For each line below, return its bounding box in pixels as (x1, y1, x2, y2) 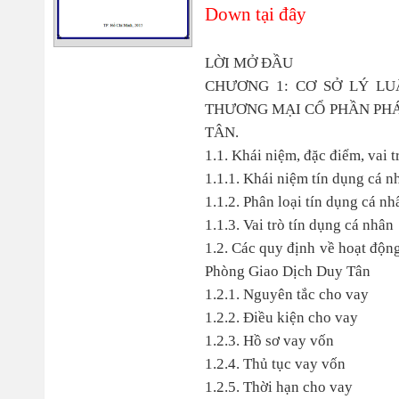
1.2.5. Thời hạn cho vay (204, 379, 353, 395)
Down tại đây (204, 4, 306, 25)
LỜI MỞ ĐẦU (204, 54, 293, 71)
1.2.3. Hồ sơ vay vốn (204, 332, 334, 349)
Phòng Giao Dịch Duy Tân (204, 263, 370, 280)
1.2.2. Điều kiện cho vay (204, 309, 358, 326)
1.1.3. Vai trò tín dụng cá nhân (204, 216, 394, 233)
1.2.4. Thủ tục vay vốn (204, 355, 346, 372)
